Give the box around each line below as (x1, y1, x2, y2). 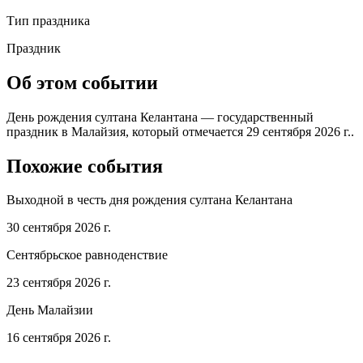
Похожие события (6, 155, 163, 177)
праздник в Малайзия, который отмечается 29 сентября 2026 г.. (6, 124, 354, 139)
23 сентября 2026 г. (6, 275, 111, 290)
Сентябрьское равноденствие (6, 248, 168, 263)
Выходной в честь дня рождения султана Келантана (6, 193, 293, 207)
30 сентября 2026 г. (6, 220, 111, 235)
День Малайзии (6, 303, 93, 318)
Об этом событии (6, 71, 158, 93)
